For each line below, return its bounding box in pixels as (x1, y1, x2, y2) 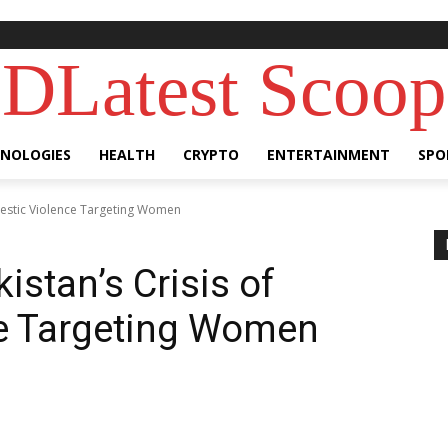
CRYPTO (183, 145, 239, 164)
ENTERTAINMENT (267, 145, 390, 164)
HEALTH (99, 145, 155, 164)
